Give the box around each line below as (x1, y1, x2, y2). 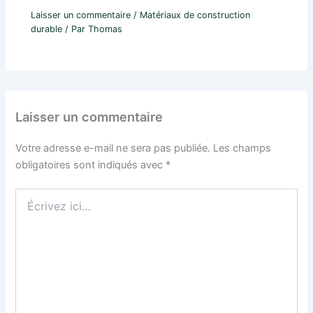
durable (31, 23, 63, 34)
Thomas (88, 23, 123, 34)
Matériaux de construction (140, 9, 251, 20)
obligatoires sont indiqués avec (15, 159, 166, 172)
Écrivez (15, 188, 49, 201)
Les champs (213, 142, 272, 155)
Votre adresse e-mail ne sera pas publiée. (15, 142, 211, 155)
